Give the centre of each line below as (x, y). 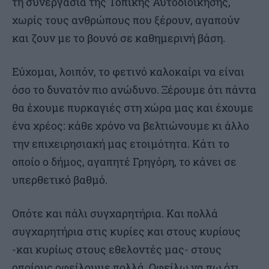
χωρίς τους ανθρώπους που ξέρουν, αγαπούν (126, 20)
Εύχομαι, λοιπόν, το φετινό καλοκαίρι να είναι (128, 72)
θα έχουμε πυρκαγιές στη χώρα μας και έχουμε (133, 108)
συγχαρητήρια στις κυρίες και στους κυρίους (126, 231)
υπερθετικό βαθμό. (60, 180)
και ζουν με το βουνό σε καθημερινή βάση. (119, 38)
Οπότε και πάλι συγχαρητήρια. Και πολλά (115, 213)
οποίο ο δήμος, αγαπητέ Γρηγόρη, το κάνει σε (124, 162)
